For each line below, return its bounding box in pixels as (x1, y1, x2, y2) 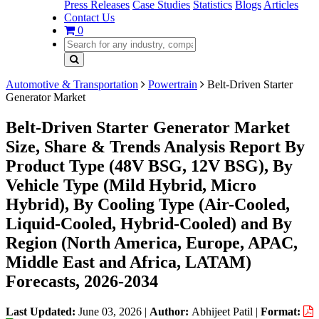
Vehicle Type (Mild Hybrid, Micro (6, 175, 256, 194)
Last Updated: (6, 305, 78, 318)
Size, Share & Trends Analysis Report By (6, 137, 305, 156)
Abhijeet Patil (192, 305, 253, 318)
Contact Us (64, 11, 115, 23)
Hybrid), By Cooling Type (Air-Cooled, (6, 194, 290, 214)
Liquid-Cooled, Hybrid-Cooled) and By (6, 214, 292, 233)
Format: (261, 305, 303, 318)
